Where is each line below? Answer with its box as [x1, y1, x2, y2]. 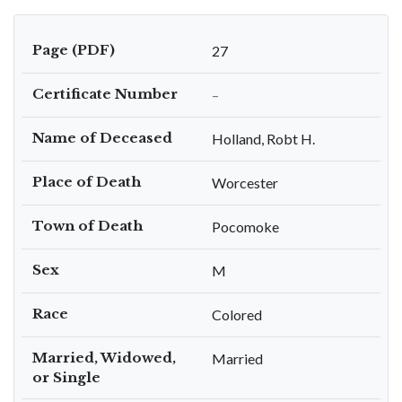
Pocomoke [212, 218, 279, 235]
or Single [32, 369, 100, 386]
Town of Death [32, 217, 143, 234]
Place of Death [32, 173, 141, 190]
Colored [212, 306, 262, 323]
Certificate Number [32, 85, 178, 102]
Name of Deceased [32, 129, 172, 146]
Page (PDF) [32, 41, 115, 58]
